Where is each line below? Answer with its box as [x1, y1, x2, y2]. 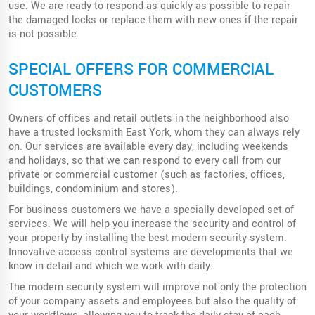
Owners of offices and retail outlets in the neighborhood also [8, 110, 289, 126]
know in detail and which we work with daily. [8, 258, 213, 274]
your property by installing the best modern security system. [8, 230, 287, 245]
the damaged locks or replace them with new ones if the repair [8, 12, 298, 27]
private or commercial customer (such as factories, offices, [8, 167, 285, 182]
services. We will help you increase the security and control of [8, 216, 296, 231]
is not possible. [8, 26, 79, 41]
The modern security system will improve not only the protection [8, 279, 307, 295]
